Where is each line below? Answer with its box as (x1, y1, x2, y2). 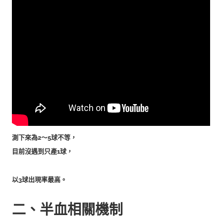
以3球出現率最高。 (12, 175, 67, 183)
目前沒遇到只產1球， (12, 147, 73, 155)
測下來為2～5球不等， (12, 133, 77, 141)
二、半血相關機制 (12, 201, 123, 218)
